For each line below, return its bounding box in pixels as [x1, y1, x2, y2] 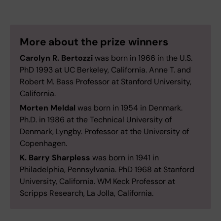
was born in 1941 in [90, 152, 159, 163]
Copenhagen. [20, 138, 67, 148]
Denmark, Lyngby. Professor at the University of [20, 126, 189, 137]
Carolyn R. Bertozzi [20, 52, 93, 63]
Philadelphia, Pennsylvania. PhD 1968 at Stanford [20, 164, 194, 175]
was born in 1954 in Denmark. [75, 102, 183, 113]
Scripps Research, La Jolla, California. [20, 187, 153, 198]
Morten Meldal [20, 102, 75, 113]
